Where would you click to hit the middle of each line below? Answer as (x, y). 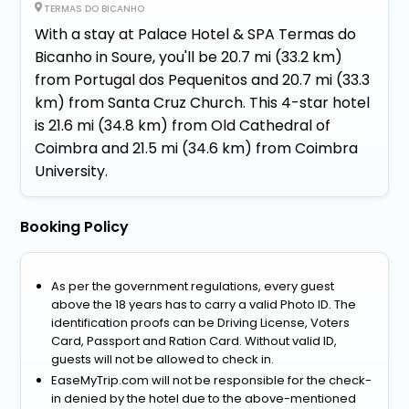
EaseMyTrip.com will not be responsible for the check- (212, 380)
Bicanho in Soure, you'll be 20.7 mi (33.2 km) (189, 57)
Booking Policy (75, 226)
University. (72, 171)
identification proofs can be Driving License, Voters (201, 322)
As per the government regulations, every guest (193, 286)
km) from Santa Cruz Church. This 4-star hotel (203, 102)
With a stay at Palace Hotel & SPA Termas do (196, 34)
